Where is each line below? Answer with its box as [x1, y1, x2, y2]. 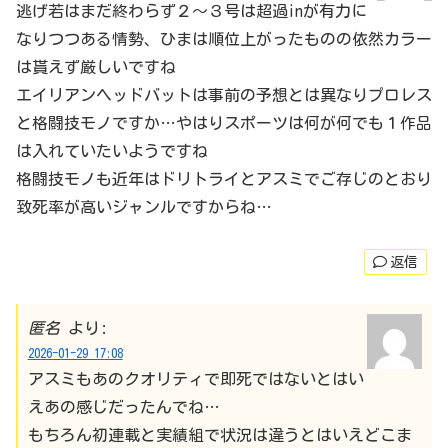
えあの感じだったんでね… [27, 398, 220, 415]
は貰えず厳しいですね [16, 59, 176, 76]
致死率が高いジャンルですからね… [16, 199, 272, 216]
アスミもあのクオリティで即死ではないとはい [27, 370, 364, 387]
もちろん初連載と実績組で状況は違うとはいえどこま [27, 426, 412, 443]
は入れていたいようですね [16, 143, 208, 160]
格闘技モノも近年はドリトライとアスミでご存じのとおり [16, 171, 432, 188]
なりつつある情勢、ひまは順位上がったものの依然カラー [16, 31, 432, 48]
